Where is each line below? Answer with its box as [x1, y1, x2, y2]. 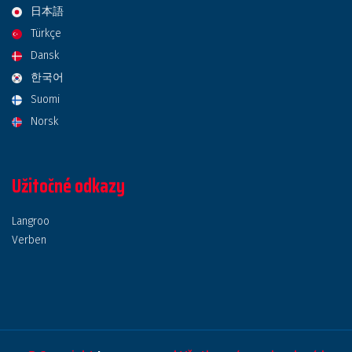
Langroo [12, 214, 49, 228]
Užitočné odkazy [12, 171, 125, 201]
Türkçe [31, 27, 62, 40]
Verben [12, 233, 46, 247]
